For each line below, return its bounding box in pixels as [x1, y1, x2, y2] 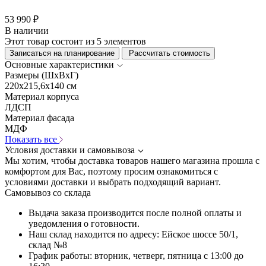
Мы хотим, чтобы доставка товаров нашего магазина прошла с [5, 155, 259, 166]
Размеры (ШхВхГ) [5, 69, 78, 80]
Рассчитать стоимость [126, 48, 210, 58]
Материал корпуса [5, 91, 79, 102]
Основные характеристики [5, 59, 114, 69]
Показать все [5, 134, 59, 144]
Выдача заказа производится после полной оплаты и [28, 207, 242, 218]
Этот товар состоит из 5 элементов [5, 36, 146, 46]
